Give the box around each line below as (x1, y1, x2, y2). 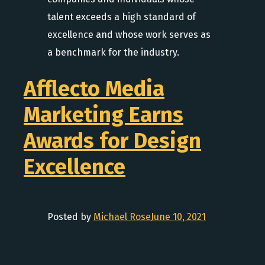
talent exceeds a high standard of (47, 11, 196, 22)
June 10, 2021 (151, 211, 206, 222)
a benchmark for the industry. (47, 47, 179, 58)
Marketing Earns (24, 102, 183, 128)
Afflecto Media (24, 76, 164, 102)
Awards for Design (24, 128, 201, 154)
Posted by (47, 211, 93, 222)
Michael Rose (93, 211, 151, 222)
